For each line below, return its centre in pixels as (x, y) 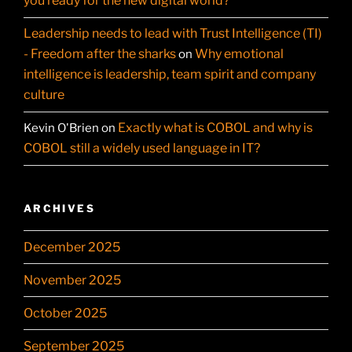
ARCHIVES (59, 208)
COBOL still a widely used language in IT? (142, 148)
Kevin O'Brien (61, 128)
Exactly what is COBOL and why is (215, 128)
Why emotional (239, 54)
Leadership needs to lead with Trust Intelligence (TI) (173, 34)
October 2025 (65, 313)
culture (44, 95)
